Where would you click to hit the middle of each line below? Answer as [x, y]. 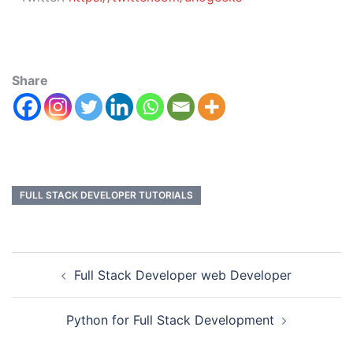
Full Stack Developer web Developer [183, 275]
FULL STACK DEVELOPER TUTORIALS [106, 195]
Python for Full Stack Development [170, 320]
